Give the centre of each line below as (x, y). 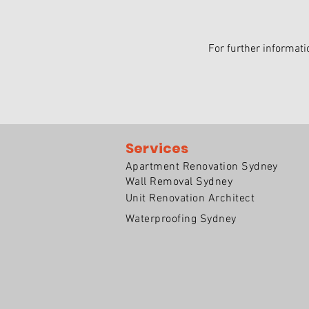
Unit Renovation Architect (190, 199)
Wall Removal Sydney (179, 182)
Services (157, 148)
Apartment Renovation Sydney (202, 167)
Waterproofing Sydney (181, 219)
